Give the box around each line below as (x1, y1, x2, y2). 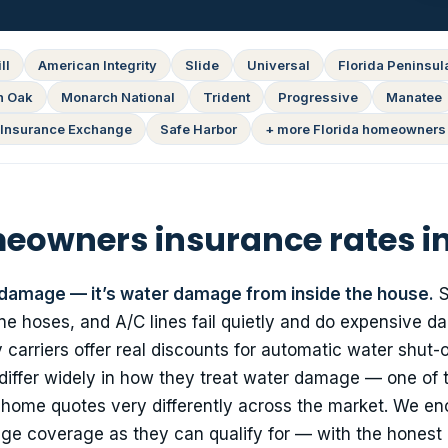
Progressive (278, 89, 358, 106)
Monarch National (61, 89, 175, 106)
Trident (203, 89, 250, 106)
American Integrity (38, 57, 157, 74)
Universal (247, 57, 310, 74)
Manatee (386, 89, 442, 106)
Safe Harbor (159, 121, 237, 138)
